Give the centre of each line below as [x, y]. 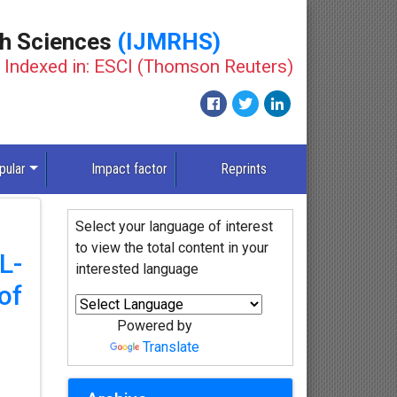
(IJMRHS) [169, 41]
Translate [171, 347]
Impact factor [129, 169]
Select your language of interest [174, 227]
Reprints [243, 169]
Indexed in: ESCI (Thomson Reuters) [149, 66]
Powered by [155, 326]
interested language [136, 269]
